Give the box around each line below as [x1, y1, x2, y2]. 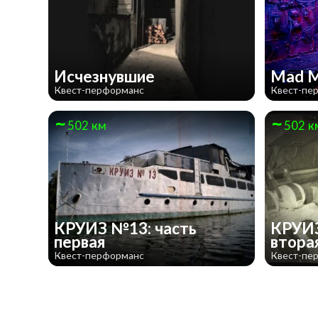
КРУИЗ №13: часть [53, 219, 197, 238]
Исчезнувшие [53, 67, 158, 87]
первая [53, 232, 109, 252]
